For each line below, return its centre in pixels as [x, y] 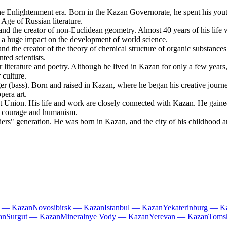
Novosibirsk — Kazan [68, 208]
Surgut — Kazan [33, 217]
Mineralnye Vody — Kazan [105, 217]
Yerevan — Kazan [179, 217]
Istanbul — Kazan [134, 208]
